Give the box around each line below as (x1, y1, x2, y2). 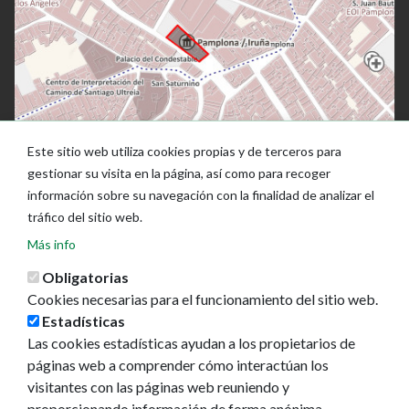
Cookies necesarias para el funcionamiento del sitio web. (27, 290, 379, 308)
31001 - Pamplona (14, 387, 129, 405)
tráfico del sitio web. (27, 209, 143, 225)
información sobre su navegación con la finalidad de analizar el (27, 187, 375, 203)
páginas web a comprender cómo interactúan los (27, 356, 330, 373)
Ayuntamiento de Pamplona (14, 343, 185, 362)
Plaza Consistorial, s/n (14, 365, 151, 383)
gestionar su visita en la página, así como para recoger (27, 165, 331, 181)
